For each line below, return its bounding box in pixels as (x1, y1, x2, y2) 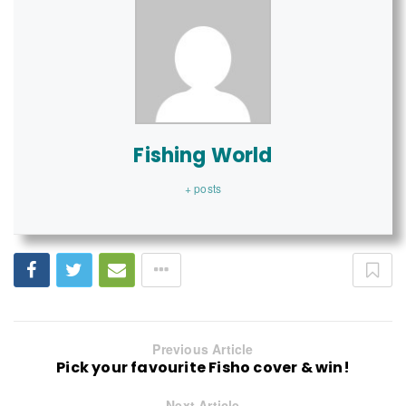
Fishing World (133, 141, 273, 170)
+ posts (184, 180, 222, 197)
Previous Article (152, 340, 254, 359)
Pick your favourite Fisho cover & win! (56, 357, 350, 379)
